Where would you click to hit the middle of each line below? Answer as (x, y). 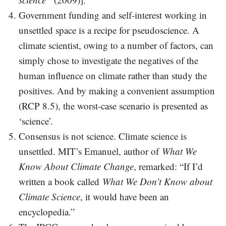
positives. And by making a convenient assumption (117, 91)
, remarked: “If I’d (168, 166)
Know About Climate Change (76, 166)
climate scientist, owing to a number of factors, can (116, 45)
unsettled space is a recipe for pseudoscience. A (109, 30)
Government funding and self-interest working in (113, 15)
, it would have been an (125, 197)
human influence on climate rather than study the (113, 76)
